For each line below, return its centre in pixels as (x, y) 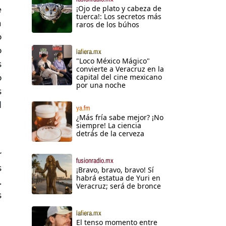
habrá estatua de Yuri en (118, 178)
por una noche (101, 85)
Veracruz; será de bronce (119, 186)
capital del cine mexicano (119, 77)
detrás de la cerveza (110, 134)
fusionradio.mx (95, 161)
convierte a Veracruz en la (120, 69)
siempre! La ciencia (109, 126)
